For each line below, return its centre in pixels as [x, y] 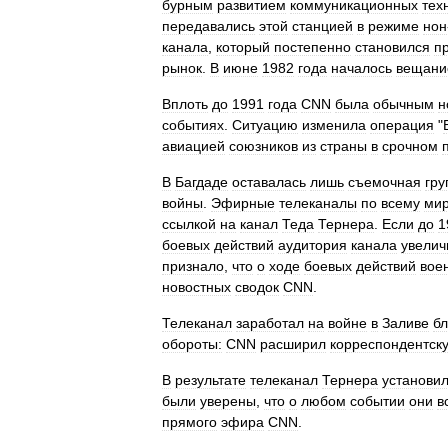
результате [210, 380]
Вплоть [185, 104]
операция [402, 125]
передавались [208, 26]
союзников [263, 146]
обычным [403, 104]
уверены [228, 401]
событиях [193, 125]
